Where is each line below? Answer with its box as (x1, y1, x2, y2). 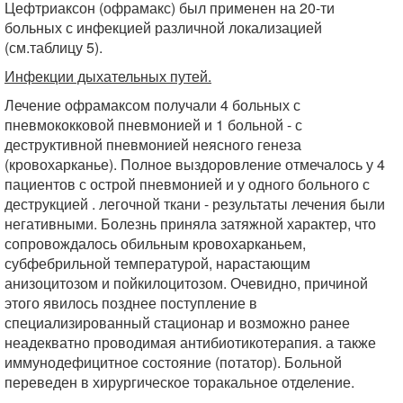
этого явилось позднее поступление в (4, 292, 257, 314)
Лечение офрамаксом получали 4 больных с (4, 94, 300, 116)
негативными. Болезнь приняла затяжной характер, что (4, 213, 376, 235)
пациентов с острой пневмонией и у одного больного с (4, 174, 370, 195)
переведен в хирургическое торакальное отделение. (4, 372, 354, 393)
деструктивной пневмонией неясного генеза (4, 134, 301, 156)
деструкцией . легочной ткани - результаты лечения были (4, 193, 385, 215)
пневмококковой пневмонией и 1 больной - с (4, 114, 302, 136)
